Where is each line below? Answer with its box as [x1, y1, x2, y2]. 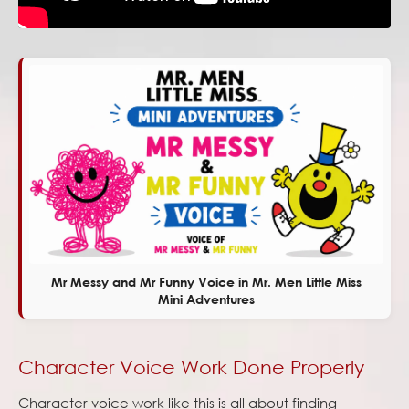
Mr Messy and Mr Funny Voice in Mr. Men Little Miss [51, 274, 362, 290]
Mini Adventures [158, 291, 255, 308]
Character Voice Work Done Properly [18, 356, 364, 379]
